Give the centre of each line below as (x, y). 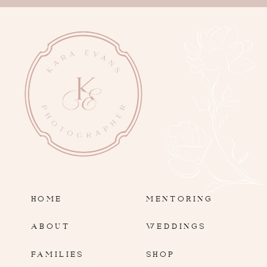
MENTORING (179, 196)
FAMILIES (57, 251)
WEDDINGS (176, 223)
